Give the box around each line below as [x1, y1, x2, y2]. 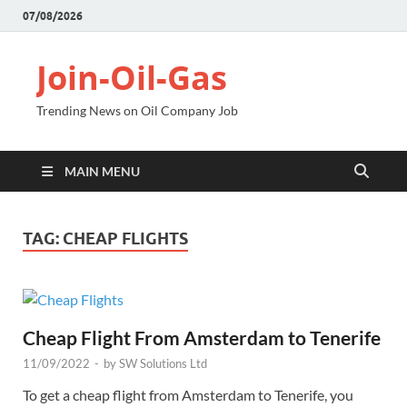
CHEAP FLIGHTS [63, 229, 188, 248]
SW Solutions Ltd [119, 355, 207, 371]
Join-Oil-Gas [36, 55, 227, 100]
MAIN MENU [65, 164, 140, 179]
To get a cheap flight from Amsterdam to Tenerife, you [23, 385, 353, 403]
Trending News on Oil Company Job [36, 103, 238, 118]
